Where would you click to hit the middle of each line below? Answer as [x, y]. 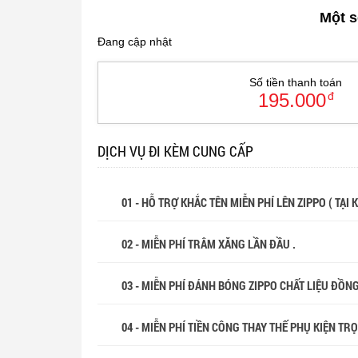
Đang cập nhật [135, 41]
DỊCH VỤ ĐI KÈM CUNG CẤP [175, 151]
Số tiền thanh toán [296, 82]
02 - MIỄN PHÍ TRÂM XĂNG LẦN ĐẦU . [210, 243]
